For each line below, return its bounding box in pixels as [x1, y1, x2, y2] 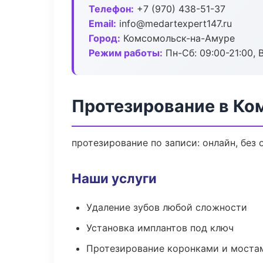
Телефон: [89, 3, 134, 15]
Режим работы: [89, 47, 163, 59]
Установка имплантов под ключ [86, 222, 234, 234]
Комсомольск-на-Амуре [120, 32, 235, 44]
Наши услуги [72, 170, 157, 186]
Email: [89, 18, 116, 29]
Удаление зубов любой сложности [86, 201, 247, 213]
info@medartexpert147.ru [116, 18, 232, 29]
